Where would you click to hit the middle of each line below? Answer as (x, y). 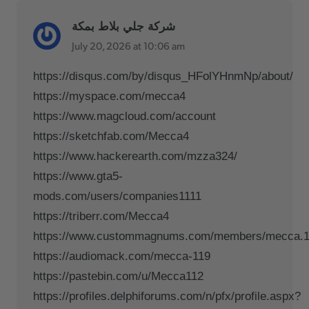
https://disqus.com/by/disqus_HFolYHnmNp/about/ (163, 76)
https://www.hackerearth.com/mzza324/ (135, 156)
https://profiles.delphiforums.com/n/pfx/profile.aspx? (167, 296)
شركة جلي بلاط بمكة (123, 26)
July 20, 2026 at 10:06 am (128, 45)
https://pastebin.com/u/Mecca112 (118, 276)
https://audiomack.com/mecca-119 (122, 256)
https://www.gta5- (78, 176)
